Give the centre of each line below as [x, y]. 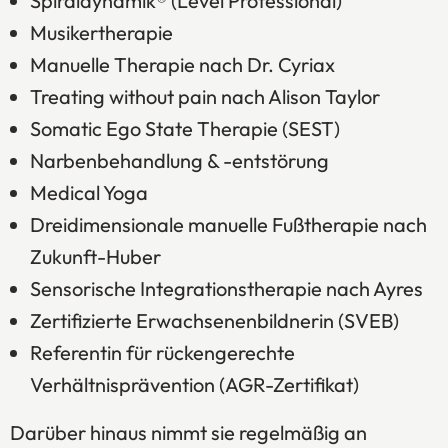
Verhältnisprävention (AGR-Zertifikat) [194, 384]
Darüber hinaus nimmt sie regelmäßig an [188, 432]
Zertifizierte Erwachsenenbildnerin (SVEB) [214, 320]
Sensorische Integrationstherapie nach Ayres [226, 288]
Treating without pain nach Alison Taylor [204, 96]
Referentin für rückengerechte [162, 352]
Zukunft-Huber [95, 256]
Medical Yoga [88, 192]
